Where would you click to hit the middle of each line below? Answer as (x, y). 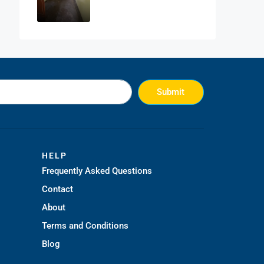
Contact (57, 189)
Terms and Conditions (85, 225)
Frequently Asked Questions (97, 171)
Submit (171, 92)
